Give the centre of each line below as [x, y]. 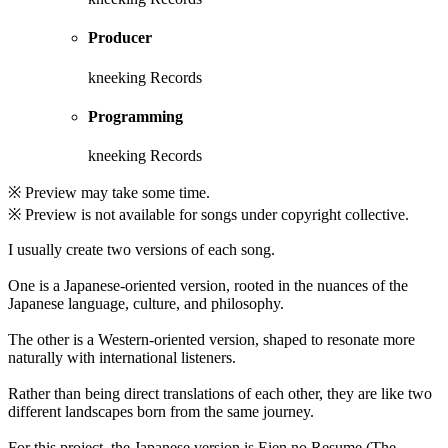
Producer [120, 38]
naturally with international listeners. [122, 358]
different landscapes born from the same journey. [161, 412]
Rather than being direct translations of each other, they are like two [220, 394]
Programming [135, 117]
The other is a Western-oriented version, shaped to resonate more [211, 340]
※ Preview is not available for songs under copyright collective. [208, 215]
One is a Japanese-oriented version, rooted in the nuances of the [208, 286]
